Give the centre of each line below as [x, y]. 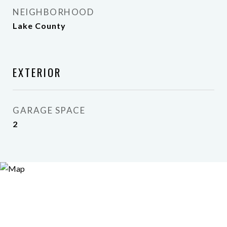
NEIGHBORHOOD [53, 12]
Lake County [39, 26]
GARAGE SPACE [49, 110]
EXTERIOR [37, 72]
